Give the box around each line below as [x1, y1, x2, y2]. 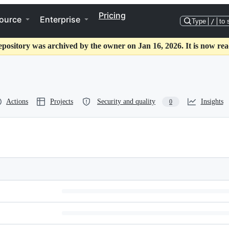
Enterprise [40, 14, 80, 25]
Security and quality [97, 98, 155, 105]
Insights [200, 98, 223, 105]
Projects [50, 98, 73, 105]
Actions [6, 98, 28, 105]
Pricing [99, 10, 126, 20]
